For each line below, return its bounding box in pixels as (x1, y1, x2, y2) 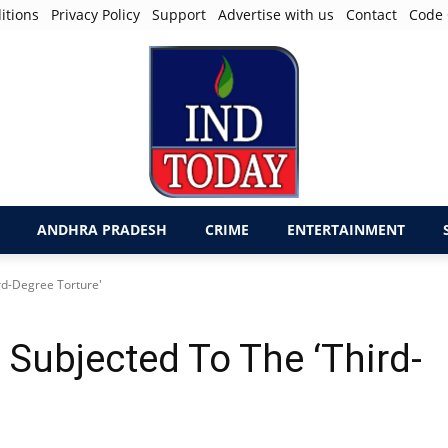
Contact (346, 5, 398, 24)
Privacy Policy (51, 5, 141, 24)
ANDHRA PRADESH (37, 220, 167, 239)
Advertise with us (218, 5, 335, 24)
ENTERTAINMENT (287, 220, 405, 239)
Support (152, 5, 207, 24)
